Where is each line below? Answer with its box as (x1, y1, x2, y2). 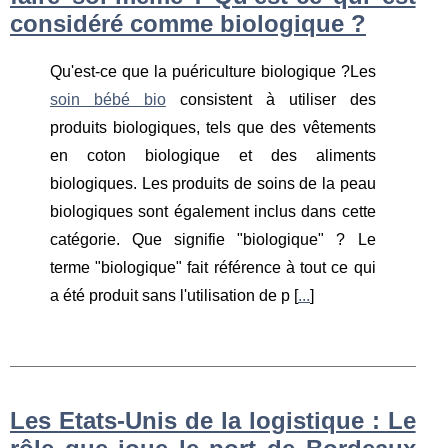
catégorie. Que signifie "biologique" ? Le (50, 230, 376, 248)
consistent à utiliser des (165, 90, 376, 108)
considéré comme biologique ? (10, 9, 366, 37)
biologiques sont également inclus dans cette (50, 202, 376, 220)
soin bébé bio (50, 90, 166, 108)
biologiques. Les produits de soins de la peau (50, 174, 376, 192)
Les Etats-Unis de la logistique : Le (10, 406, 416, 434)
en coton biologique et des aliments (50, 146, 376, 164)
